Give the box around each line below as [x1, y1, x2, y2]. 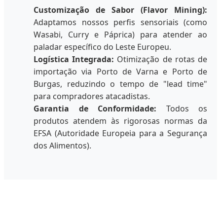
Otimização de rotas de [114, 53, 208, 65]
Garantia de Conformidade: [34, 103, 156, 114]
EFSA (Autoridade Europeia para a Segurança [34, 127, 207, 139]
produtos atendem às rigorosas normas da [34, 115, 207, 126]
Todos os [156, 103, 207, 114]
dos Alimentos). [34, 140, 91, 151]
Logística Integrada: [34, 53, 114, 65]
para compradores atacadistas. [34, 90, 150, 102]
